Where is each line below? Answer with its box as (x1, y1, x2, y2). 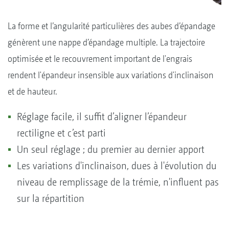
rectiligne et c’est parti (17, 127, 108, 140)
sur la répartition (17, 193, 84, 205)
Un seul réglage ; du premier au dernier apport (17, 144, 207, 156)
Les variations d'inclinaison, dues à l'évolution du (17, 160, 217, 172)
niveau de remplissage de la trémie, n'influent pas (17, 176, 219, 189)
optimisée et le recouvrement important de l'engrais (8, 53, 192, 64)
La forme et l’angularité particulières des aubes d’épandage (8, 20, 215, 32)
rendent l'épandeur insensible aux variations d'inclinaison (8, 70, 214, 81)
